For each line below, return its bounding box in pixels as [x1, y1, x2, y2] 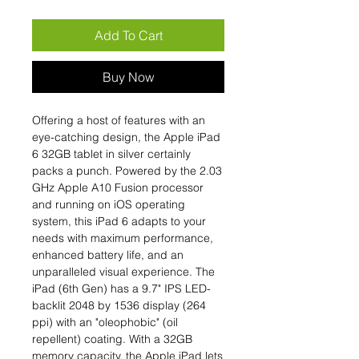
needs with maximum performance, [32, 231, 213, 246]
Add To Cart [94, 27, 163, 44]
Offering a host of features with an [32, 113, 205, 128]
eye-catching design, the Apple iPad [32, 130, 220, 145]
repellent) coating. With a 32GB [32, 332, 192, 347]
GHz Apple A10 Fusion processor [32, 180, 204, 196]
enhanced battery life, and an [32, 248, 184, 263]
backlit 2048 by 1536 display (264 [32, 298, 206, 313]
